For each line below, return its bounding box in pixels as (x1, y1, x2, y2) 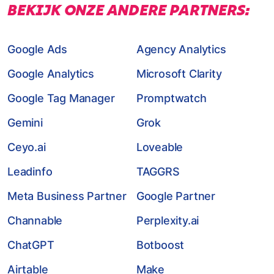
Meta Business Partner (7, 189, 127, 202)
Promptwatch (136, 91, 207, 105)
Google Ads (7, 42, 67, 56)
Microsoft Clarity (136, 67, 222, 80)
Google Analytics (7, 67, 94, 80)
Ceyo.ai (7, 140, 46, 154)
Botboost (136, 238, 185, 251)
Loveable (136, 140, 183, 154)
